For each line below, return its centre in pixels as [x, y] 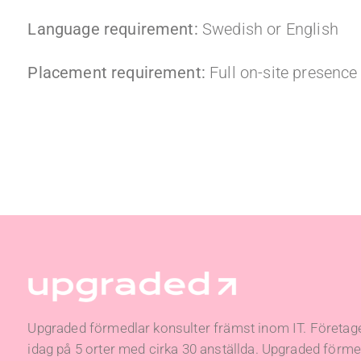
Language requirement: [115, 29]
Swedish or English [270, 29]
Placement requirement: [119, 73]
